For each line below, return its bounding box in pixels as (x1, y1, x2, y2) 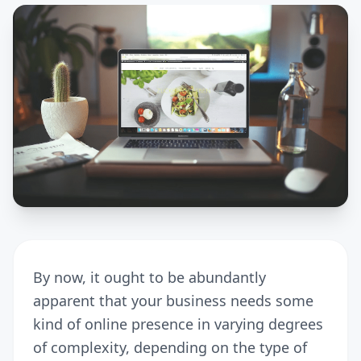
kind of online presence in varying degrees (33, 313, 323, 334)
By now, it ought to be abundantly (33, 267, 266, 287)
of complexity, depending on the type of (33, 337, 307, 357)
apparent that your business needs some (33, 290, 313, 310)
